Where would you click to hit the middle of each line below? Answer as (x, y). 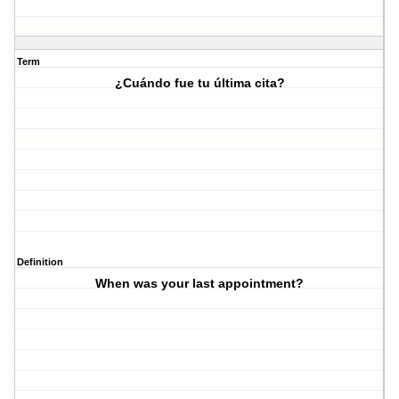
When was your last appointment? (200, 284)
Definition (40, 262)
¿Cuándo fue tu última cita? (199, 83)
